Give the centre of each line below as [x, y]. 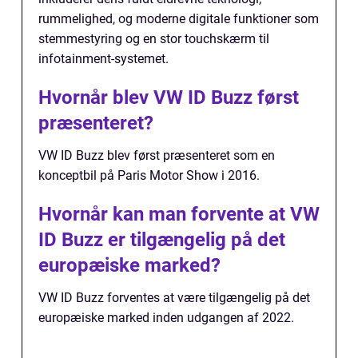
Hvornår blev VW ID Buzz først [169, 98]
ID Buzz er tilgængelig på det [162, 240]
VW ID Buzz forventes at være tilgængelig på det [174, 298]
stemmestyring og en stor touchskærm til [154, 39]
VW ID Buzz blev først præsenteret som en [157, 156]
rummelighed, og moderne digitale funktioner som [179, 19]
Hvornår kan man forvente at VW [179, 215]
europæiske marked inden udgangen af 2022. [166, 318]
